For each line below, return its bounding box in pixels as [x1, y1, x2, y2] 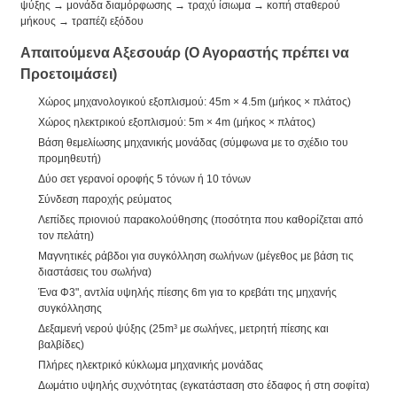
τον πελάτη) [38, 229, 94, 242]
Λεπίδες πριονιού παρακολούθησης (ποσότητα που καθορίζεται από [38, 213, 363, 226]
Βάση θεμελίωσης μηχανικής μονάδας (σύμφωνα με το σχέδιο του [38, 136, 348, 149]
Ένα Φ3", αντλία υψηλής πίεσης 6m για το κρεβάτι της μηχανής [38, 285, 337, 299]
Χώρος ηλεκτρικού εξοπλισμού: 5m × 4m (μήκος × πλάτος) [38, 115, 315, 128]
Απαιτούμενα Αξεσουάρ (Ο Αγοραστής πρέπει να [20, 44, 349, 60]
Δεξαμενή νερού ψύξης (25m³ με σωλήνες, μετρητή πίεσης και [38, 322, 329, 335]
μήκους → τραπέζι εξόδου [20, 14, 144, 27]
